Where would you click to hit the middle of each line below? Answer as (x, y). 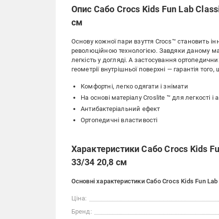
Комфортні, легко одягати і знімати (134, 86)
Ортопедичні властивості (119, 120)
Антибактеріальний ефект (120, 109)
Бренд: (81, 211)
